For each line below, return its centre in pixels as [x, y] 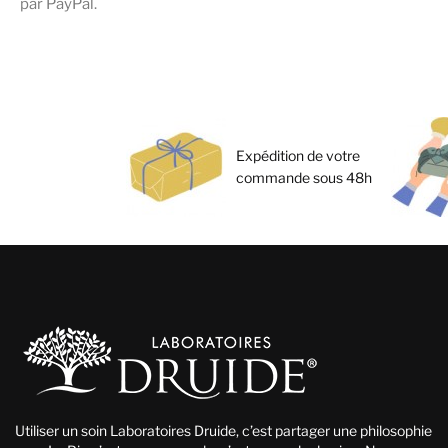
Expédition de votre [297, 155]
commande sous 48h [303, 177]
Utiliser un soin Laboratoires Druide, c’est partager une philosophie [223, 430]
